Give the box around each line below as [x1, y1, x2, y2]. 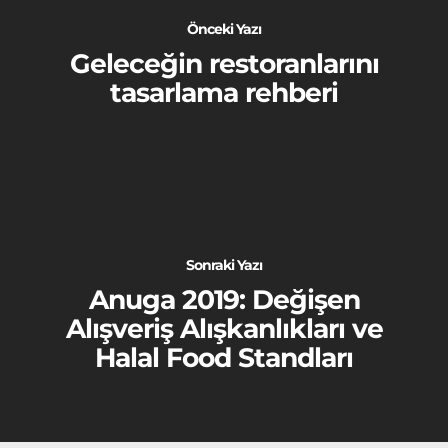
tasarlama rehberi [110, 76, 338, 109]
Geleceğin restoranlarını [69, 47, 379, 80]
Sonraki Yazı [186, 255, 262, 274]
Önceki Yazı [187, 20, 261, 38]
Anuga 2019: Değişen [88, 282, 360, 316]
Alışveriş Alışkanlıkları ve [65, 311, 383, 345]
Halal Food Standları [95, 340, 353, 374]
